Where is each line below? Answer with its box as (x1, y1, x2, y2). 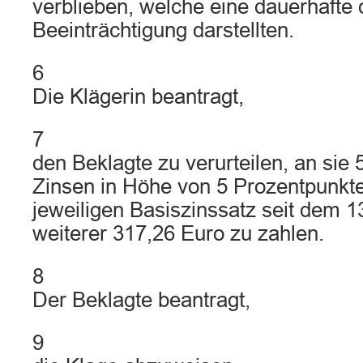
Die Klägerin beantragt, (32, 85, 244, 108)
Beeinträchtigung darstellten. (32, 19, 294, 41)
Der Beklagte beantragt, (32, 288, 250, 311)
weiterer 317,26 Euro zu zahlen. (32, 222, 324, 245)
